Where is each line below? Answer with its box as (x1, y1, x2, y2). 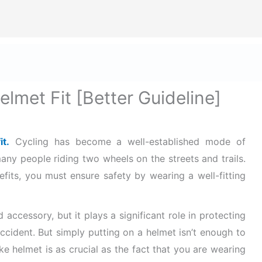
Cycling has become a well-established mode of (9, 136, 246, 148)
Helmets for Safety (147, 57, 230, 68)
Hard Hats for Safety (36, 57, 128, 68)
